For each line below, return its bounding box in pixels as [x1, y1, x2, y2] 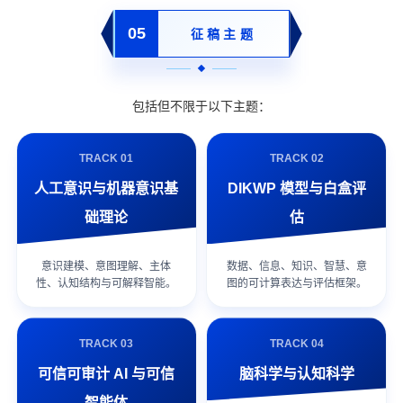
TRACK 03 [79, 336, 134, 350]
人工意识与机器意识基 [34, 180, 179, 196]
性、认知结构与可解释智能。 [36, 277, 177, 291]
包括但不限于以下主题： [132, 98, 271, 113]
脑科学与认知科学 [238, 365, 354, 381]
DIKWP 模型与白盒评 [227, 180, 366, 196]
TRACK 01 [79, 151, 134, 165]
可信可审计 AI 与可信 [38, 365, 175, 381]
